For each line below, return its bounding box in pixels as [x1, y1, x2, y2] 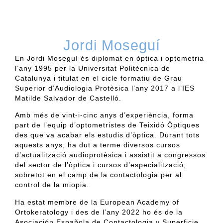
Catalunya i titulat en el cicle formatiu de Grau [15, 74, 182, 82]
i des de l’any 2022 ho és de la [69, 208, 183, 216]
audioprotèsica [69, 151, 122, 159]
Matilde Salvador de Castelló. [15, 94, 121, 102]
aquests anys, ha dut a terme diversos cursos [15, 141, 180, 149]
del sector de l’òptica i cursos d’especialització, [15, 161, 186, 169]
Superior [15, 84, 48, 92]
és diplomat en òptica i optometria [78, 54, 204, 62]
